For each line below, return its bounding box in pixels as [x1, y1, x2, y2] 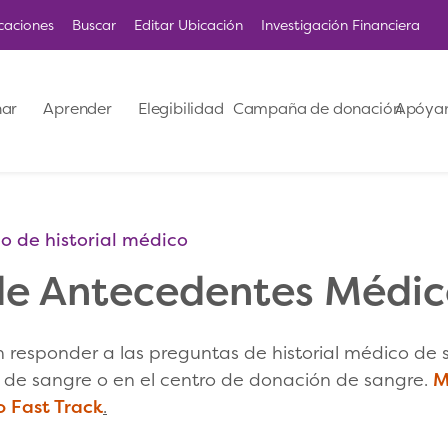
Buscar [72, 15, 116, 34]
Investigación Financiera [261, 15, 420, 34]
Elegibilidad [137, 98, 224, 120]
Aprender [43, 98, 112, 120]
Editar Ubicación [134, 15, 243, 34]
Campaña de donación [232, 98, 402, 120]
